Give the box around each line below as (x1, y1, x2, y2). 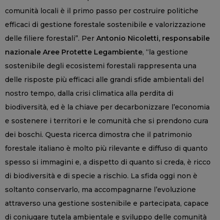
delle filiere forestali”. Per (5, 34, 96, 43)
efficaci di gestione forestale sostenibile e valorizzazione (5, 20, 206, 29)
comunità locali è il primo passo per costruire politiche (5, 6, 198, 16)
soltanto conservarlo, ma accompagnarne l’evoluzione (5, 185, 196, 194)
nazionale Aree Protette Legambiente (5, 48, 142, 57)
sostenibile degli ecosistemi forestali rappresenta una (5, 61, 196, 71)
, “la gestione (142, 48, 188, 57)
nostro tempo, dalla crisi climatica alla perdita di (5, 89, 173, 98)
